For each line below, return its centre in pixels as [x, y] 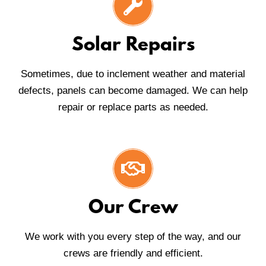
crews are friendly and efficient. [133, 254]
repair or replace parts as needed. [133, 107]
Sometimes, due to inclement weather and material [133, 74]
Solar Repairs [133, 46]
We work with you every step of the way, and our [133, 237]
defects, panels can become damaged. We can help [133, 91]
